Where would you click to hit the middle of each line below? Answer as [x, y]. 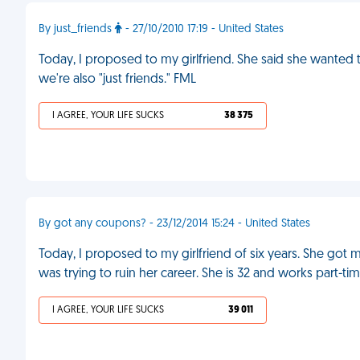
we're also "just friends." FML [117, 80]
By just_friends [77, 29]
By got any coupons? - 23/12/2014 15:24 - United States [174, 224]
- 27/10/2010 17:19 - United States [203, 29]
